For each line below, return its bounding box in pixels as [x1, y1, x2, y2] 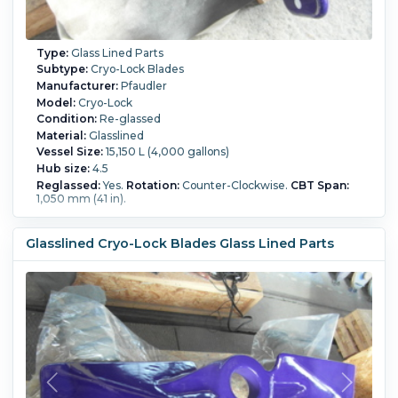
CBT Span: [290, 178, 349, 192]
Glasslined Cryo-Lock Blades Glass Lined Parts [25, 235, 334, 252]
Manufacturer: [36, 79, 118, 93]
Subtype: [36, 62, 88, 76]
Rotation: [125, 178, 179, 192]
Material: [36, 128, 86, 142]
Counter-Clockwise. [179, 178, 291, 192]
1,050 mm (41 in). [36, 191, 126, 205]
